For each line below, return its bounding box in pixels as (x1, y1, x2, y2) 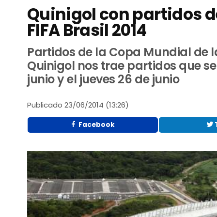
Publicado (27, 100, 63, 110)
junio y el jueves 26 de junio (27, 71, 180, 88)
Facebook (77, 120, 115, 129)
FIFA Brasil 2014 (27, 19, 147, 42)
